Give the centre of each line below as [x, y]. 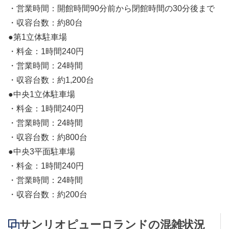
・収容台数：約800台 [48, 138]
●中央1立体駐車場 [42, 95]
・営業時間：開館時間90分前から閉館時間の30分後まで [111, 9]
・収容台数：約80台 [45, 23]
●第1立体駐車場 [38, 37]
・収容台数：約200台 [48, 195]
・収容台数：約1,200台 [51, 80]
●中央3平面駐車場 [42, 152]
